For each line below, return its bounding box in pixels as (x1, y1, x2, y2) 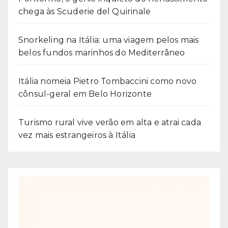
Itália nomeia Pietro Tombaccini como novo (18, 76, 197, 86)
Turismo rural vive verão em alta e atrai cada (18, 117, 202, 127)
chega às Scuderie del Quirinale (18, 6, 151, 16)
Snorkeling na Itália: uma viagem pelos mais (18, 35, 199, 45)
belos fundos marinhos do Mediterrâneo (18, 47, 185, 58)
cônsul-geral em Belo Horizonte (18, 89, 152, 99)
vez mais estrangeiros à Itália (18, 130, 135, 140)
